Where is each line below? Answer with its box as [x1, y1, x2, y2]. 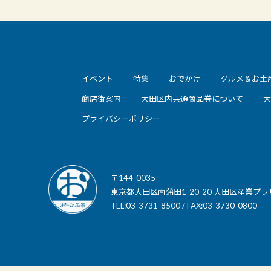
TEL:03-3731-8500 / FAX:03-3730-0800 [111, 200, 257, 211]
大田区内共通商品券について [141, 93, 243, 103]
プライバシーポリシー [82, 113, 160, 123]
